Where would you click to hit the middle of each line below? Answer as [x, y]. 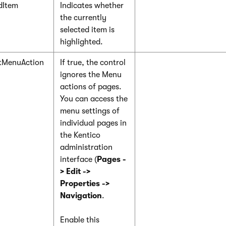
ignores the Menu [91, 74]
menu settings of [90, 111]
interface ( [78, 159]
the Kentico [80, 135]
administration [86, 147]
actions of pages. [91, 87]
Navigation [81, 195]
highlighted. [81, 42]
